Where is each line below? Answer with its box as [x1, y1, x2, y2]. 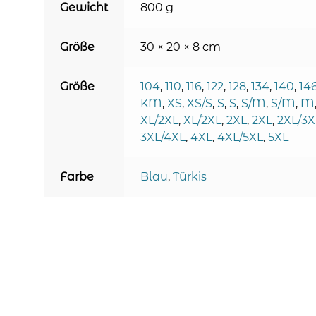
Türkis [172, 169, 207, 183]
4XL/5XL [217, 130, 263, 144]
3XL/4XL [140, 130, 186, 144]
